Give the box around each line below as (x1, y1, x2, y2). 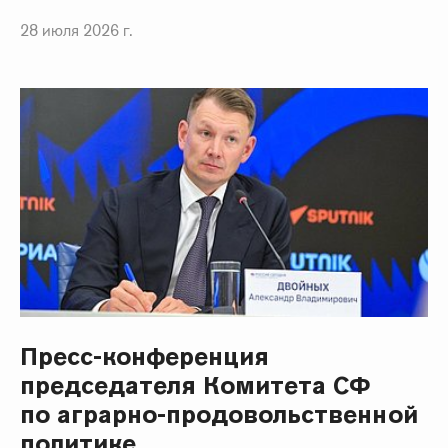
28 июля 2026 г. (20, 20, 133, 42)
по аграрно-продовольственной (20, 399, 418, 431)
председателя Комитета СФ (20, 370, 371, 402)
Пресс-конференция (20, 341, 270, 373)
